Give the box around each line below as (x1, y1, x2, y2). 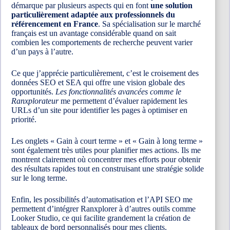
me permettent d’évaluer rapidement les (59, 96, 187, 105)
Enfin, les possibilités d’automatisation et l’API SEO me (11, 195, 193, 204)
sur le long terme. (11, 173, 67, 182)
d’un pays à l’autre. (11, 47, 73, 56)
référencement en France (11, 19, 98, 28)
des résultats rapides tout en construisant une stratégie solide (11, 164, 204, 173)
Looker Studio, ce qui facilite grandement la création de (11, 213, 190, 222)
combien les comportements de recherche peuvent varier (11, 37, 193, 47)
